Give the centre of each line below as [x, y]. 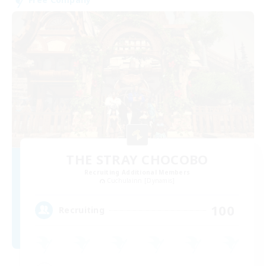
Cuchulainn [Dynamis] [141, 180]
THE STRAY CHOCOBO [137, 159]
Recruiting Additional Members [137, 172]
